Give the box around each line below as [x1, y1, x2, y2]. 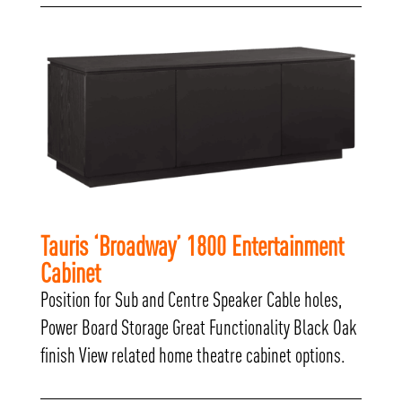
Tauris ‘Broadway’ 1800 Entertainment [39, 231, 344, 262]
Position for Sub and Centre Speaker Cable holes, [39, 288, 342, 312]
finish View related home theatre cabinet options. [39, 344, 345, 368]
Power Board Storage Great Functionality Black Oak [39, 316, 357, 340]
